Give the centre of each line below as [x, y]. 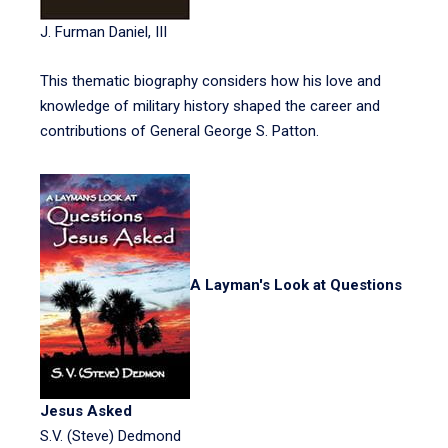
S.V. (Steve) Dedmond [110, 436]
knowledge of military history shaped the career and [210, 106]
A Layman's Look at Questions [296, 285]
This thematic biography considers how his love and [210, 81]
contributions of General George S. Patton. [179, 131]
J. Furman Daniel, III [103, 32]
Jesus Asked [86, 411]
